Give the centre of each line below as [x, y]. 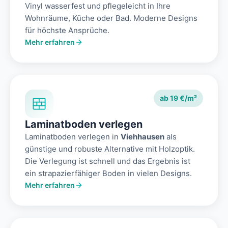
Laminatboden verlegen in [73, 137]
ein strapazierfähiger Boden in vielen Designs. [108, 174]
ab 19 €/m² [178, 98]
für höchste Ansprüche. [67, 31]
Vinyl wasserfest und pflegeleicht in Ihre [98, 6]
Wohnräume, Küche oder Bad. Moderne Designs [111, 18]
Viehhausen [142, 137]
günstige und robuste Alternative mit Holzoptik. [110, 149]
